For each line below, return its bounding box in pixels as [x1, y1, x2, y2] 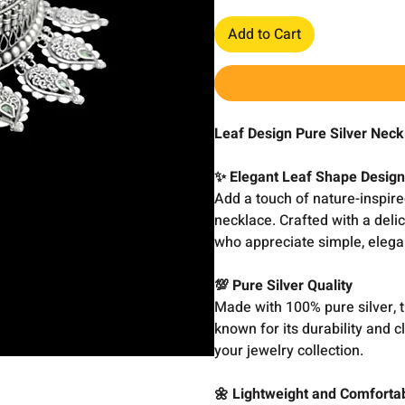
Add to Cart [228, 24, 302, 45]
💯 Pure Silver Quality [214, 275, 353, 297]
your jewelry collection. [214, 340, 364, 362]
